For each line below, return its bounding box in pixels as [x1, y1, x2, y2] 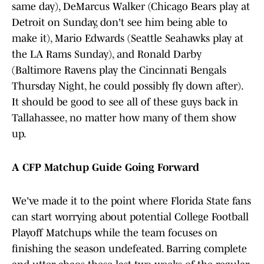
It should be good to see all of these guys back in [12, 96, 238, 108]
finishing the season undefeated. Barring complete [12, 243, 247, 255]
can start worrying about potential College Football [12, 211, 249, 223]
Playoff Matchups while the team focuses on [12, 227, 217, 239]
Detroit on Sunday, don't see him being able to [12, 16, 227, 29]
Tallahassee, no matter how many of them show [12, 112, 236, 124]
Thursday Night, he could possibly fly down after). [12, 80, 243, 93]
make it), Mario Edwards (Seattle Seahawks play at [12, 32, 243, 45]
